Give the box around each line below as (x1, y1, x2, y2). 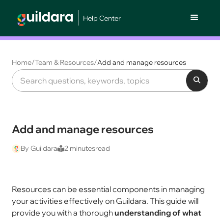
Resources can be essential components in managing (12, 184, 205, 194)
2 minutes (64, 144, 95, 153)
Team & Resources (35, 58, 94, 67)
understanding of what (114, 208, 201, 218)
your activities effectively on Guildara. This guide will (12, 196, 198, 206)
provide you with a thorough (12, 208, 114, 218)
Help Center (83, 14, 121, 23)
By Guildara (21, 144, 57, 153)
